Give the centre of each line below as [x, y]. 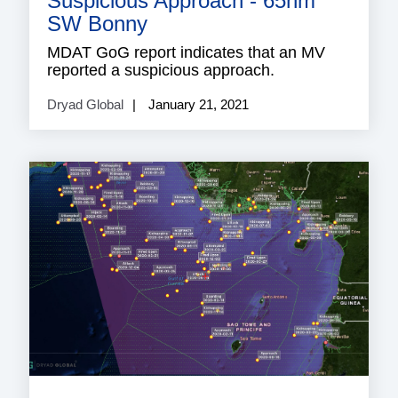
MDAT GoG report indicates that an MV [186, 52]
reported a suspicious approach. [161, 70]
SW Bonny [97, 23]
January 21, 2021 [197, 104]
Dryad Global [85, 104]
